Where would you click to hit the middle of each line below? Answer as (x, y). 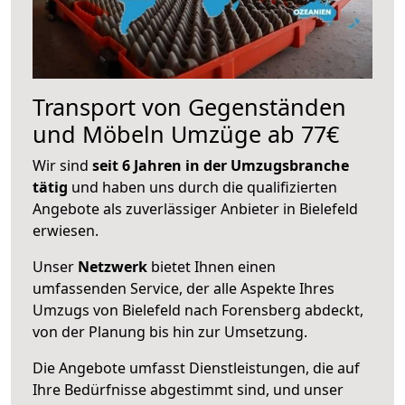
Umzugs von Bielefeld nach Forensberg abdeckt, (198, 310)
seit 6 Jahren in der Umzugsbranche (221, 165)
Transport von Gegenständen (189, 106)
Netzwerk (113, 266)
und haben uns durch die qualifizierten (202, 187)
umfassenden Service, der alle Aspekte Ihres (184, 288)
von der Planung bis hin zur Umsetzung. (170, 331)
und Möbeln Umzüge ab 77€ (186, 133)
